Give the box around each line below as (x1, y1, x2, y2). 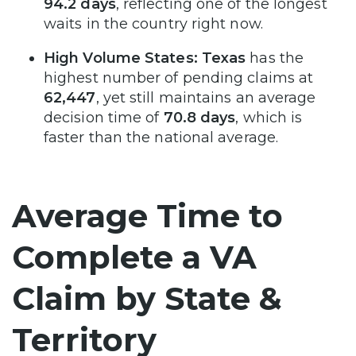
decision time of (44, 108, 164, 126)
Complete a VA (12, 237, 257, 277)
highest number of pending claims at (44, 68, 314, 87)
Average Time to (12, 195, 283, 235)
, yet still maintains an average (95, 88, 316, 106)
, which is (235, 108, 303, 126)
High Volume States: (44, 48, 198, 67)
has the (246, 48, 304, 67)
